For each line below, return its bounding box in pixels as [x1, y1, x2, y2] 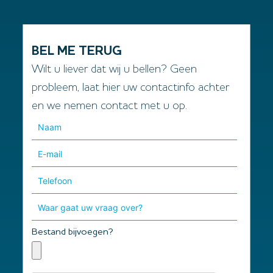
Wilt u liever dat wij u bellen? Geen [32, 64, 197, 76]
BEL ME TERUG [32, 45, 122, 58]
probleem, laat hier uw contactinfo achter [32, 82, 230, 94]
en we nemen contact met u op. [32, 101, 188, 113]
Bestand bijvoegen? [32, 227, 114, 238]
